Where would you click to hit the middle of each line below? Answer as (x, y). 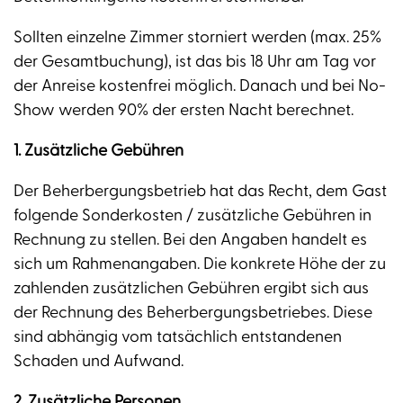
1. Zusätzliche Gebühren (99, 151)
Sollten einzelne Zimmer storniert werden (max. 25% (197, 38)
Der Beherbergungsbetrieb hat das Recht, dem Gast (200, 192)
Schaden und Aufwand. (99, 362)
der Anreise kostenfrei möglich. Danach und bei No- (200, 86)
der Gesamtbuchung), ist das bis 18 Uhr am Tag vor (195, 62)
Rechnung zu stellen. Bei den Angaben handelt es (190, 240)
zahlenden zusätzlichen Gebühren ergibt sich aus (191, 289)
